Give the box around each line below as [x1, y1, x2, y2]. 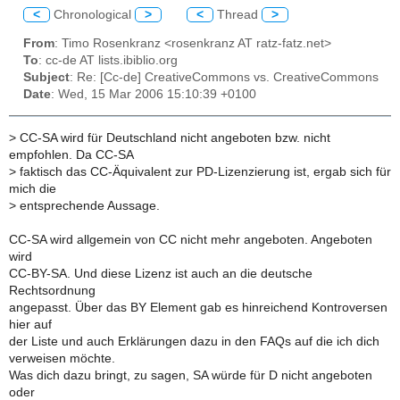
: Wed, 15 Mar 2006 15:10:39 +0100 [51, 87, 256, 102]
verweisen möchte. [9, 351, 115, 365]
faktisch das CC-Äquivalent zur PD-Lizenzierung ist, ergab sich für [16, 164, 391, 179]
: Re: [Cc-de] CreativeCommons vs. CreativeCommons [70, 71, 379, 85]
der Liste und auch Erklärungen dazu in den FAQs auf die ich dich [9, 334, 379, 348]
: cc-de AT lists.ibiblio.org [38, 54, 178, 68]
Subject [23, 71, 70, 85]
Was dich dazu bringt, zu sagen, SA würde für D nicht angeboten [9, 368, 372, 382]
